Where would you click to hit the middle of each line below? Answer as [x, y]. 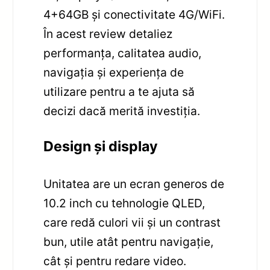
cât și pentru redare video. [115, 261]
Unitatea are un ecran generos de [134, 184]
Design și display [101, 147]
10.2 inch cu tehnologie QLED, [124, 203]
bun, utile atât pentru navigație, [129, 242]
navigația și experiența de [114, 72]
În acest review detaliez [108, 33]
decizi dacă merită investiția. [122, 111]
